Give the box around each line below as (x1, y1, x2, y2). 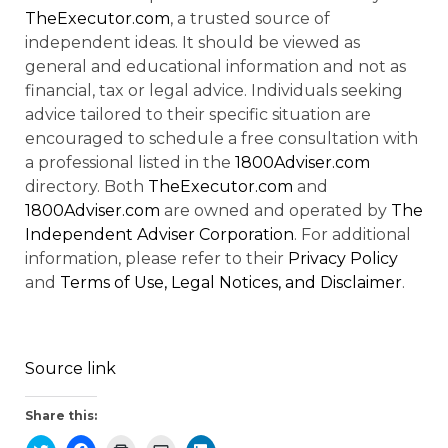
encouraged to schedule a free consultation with (25, 128, 418, 148)
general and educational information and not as (25, 56, 406, 76)
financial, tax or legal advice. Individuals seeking (25, 80, 403, 100)
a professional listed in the (25, 152, 235, 172)
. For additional (294, 224, 411, 244)
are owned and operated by (160, 200, 391, 220)
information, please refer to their (25, 248, 288, 268)
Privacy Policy (288, 248, 398, 268)
